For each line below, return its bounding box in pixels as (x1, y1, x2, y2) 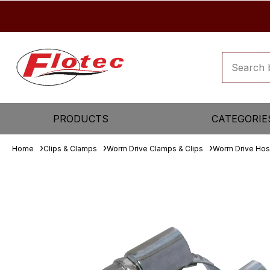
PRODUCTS (53, 113, 109, 125)
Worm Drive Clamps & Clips (107, 144, 203, 153)
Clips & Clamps (43, 144, 97, 153)
